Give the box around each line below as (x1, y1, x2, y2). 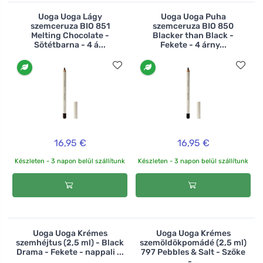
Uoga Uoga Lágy (38, 12, 102, 22)
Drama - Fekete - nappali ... (16, 247, 124, 257)
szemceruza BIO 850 (153, 21, 234, 32)
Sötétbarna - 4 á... (34, 40, 106, 50)
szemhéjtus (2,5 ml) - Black (16, 237, 124, 248)
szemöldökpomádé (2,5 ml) (140, 237, 247, 248)
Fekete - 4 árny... (160, 40, 227, 50)
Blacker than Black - (153, 31, 234, 41)
